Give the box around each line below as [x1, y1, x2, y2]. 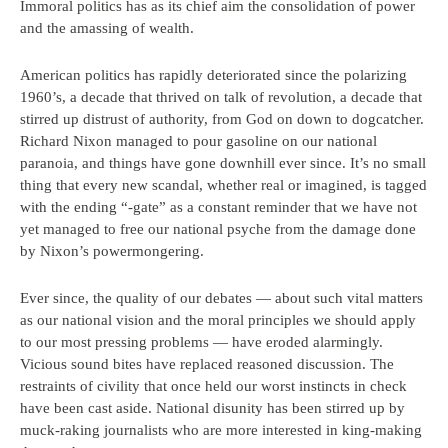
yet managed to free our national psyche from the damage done [20, 221, 416, 237]
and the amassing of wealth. [20, 20, 194, 36]
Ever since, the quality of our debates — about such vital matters [20, 290, 423, 306]
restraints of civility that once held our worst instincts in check [20, 378, 407, 394]
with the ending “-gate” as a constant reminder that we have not [20, 199, 417, 215]
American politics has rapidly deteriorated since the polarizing [20, 67, 407, 83]
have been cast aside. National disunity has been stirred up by [20, 400, 405, 416]
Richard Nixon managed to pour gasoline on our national [20, 133, 377, 149]
